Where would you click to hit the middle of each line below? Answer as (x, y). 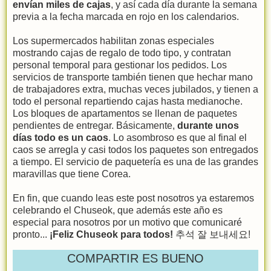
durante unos (208, 125)
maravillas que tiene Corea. (72, 174)
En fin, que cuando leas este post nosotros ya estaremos (133, 198)
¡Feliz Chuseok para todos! (111, 234)
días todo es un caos (60, 137)
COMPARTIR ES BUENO (135, 258)
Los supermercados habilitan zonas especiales (113, 41)
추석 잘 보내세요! (212, 234)
